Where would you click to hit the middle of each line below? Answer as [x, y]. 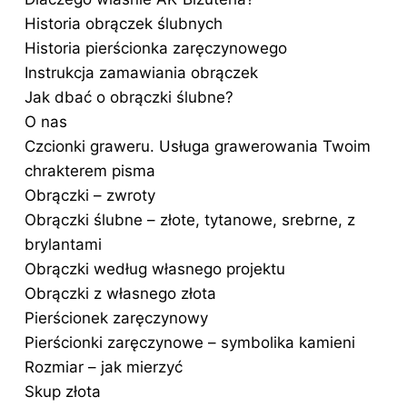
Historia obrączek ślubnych [124, 23]
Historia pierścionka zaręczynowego [156, 48]
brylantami [63, 244]
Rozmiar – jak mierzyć [104, 367]
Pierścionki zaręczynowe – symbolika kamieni [190, 342]
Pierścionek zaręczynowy [116, 318]
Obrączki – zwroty [90, 195]
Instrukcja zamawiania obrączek [141, 72]
